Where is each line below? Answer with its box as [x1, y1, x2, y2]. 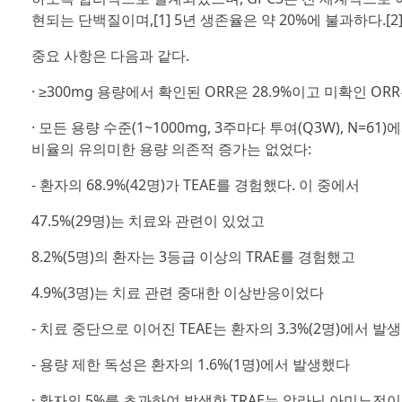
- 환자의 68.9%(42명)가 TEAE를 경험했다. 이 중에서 [31, 175, 360, 195]
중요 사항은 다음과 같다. [31, 46, 189, 66]
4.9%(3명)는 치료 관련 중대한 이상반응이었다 [31, 283, 324, 302]
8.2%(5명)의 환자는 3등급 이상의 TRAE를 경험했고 [31, 247, 355, 267]
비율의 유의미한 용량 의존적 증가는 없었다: [31, 139, 311, 159]
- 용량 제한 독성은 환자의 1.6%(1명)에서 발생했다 [31, 354, 350, 374]
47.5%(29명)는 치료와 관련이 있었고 [31, 211, 265, 231]
